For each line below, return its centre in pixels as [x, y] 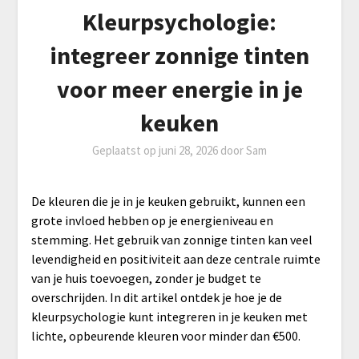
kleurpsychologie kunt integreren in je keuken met [169, 316]
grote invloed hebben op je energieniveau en [152, 220]
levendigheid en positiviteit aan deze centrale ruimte [175, 258]
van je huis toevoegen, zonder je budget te [146, 278]
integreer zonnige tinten [179, 55]
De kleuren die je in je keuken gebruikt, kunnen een [168, 201]
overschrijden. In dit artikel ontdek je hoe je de [156, 297]
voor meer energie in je [179, 89]
